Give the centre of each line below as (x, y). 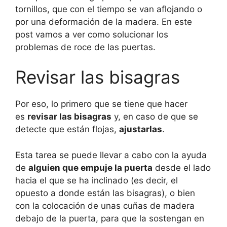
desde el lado (182, 167)
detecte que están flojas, (67, 129)
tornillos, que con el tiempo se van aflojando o (109, 9)
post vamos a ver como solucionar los (92, 34)
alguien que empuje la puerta (90, 167)
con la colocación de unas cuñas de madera (105, 205)
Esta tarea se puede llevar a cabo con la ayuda (111, 155)
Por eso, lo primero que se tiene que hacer (101, 104)
